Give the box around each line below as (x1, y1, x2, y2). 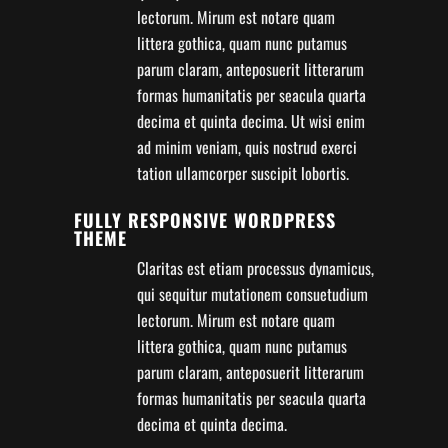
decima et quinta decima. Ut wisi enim (137, 108, 365, 133)
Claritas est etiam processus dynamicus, (137, 255, 374, 280)
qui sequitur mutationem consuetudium (137, 281, 368, 306)
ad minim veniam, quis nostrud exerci (137, 134, 357, 159)
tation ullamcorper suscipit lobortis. (137, 160, 349, 185)
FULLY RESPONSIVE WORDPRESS (74, 206, 336, 233)
